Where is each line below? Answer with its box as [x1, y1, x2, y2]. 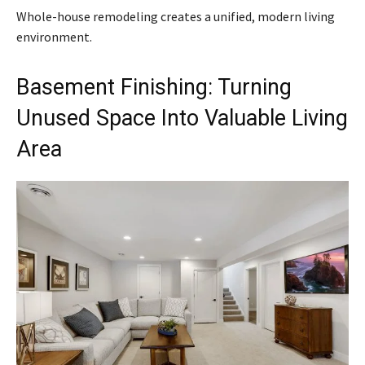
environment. [16, 28, 92, 45]
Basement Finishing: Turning [16, 73, 292, 100]
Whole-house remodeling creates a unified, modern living [16, 7, 335, 24]
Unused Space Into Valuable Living [16, 104, 348, 131]
